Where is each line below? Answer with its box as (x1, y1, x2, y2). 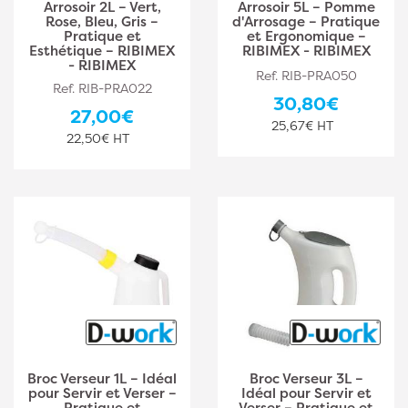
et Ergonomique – (246, 26, 366, 46)
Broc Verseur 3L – (249, 369, 363, 388)
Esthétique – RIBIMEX (29, 41, 175, 60)
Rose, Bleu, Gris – (46, 12, 158, 31)
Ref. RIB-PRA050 (255, 66, 357, 84)
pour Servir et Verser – (27, 383, 177, 403)
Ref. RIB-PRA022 (52, 79, 152, 97)
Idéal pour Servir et (240, 383, 372, 403)
